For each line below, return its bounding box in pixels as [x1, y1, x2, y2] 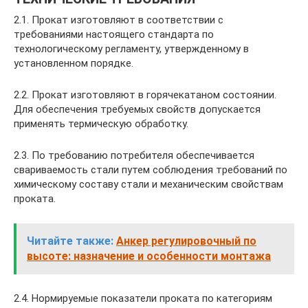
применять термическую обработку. [14, 118, 188, 130]
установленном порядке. [14, 57, 133, 69]
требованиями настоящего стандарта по [14, 28, 214, 41]
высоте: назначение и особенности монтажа [27, 250, 271, 263]
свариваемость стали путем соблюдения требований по [14, 164, 287, 176]
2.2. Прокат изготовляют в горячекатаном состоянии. [14, 89, 276, 101]
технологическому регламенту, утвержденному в [14, 43, 249, 55]
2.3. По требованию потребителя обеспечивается [14, 149, 254, 162]
